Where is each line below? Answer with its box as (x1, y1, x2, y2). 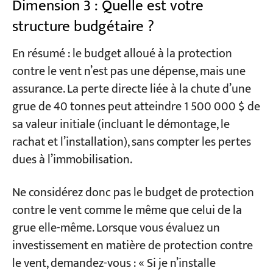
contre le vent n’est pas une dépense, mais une (12, 61, 246, 82)
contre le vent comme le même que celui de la (12, 200, 242, 221)
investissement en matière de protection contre (12, 235, 253, 256)
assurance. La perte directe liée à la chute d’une (12, 79, 251, 99)
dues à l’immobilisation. (12, 149, 132, 170)
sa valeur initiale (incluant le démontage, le (12, 114, 230, 135)
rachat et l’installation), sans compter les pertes (12, 132, 251, 152)
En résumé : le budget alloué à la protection (12, 43, 232, 64)
